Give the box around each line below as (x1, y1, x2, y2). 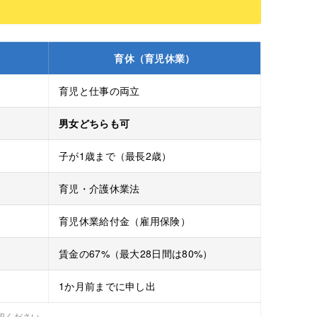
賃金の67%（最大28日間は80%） (59, 246, 213, 260)
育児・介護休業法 (59, 180, 140, 195)
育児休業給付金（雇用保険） (59, 213, 190, 228)
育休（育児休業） (114, 50, 195, 65)
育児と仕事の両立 (59, 83, 140, 98)
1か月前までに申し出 (59, 278, 156, 293)
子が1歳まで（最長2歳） (59, 148, 172, 163)
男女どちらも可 (59, 115, 130, 130)
